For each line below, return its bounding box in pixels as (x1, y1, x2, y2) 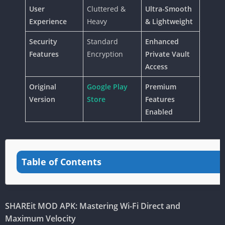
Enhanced (145, 37, 179, 47)
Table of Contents (22, 156, 101, 168)
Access (145, 62, 168, 72)
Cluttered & (87, 4, 126, 14)
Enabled (145, 107, 173, 117)
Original (29, 82, 56, 92)
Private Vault (145, 49, 190, 59)
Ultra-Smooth (145, 4, 192, 14)
